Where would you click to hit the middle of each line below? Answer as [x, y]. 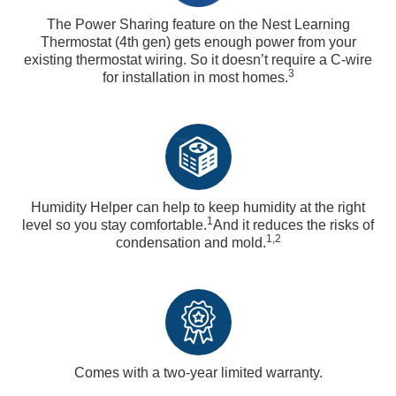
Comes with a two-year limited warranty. [198, 373]
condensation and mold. [190, 243]
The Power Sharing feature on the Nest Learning [198, 25]
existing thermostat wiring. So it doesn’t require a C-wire [198, 60]
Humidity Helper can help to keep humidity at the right [198, 208]
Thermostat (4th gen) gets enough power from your [198, 42]
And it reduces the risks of [293, 225]
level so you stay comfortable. [114, 225]
